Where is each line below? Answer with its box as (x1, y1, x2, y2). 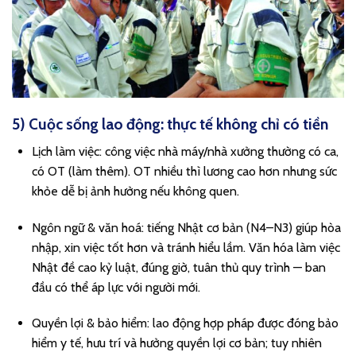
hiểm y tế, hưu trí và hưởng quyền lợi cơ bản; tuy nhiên (32, 335, 322, 351)
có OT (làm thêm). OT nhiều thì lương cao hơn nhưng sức (32, 163, 337, 179)
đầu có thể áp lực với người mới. (32, 279, 200, 295)
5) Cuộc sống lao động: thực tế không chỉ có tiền (12, 114, 328, 134)
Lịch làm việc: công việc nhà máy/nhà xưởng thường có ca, (32, 143, 339, 159)
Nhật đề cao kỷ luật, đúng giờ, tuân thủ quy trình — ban (32, 259, 326, 275)
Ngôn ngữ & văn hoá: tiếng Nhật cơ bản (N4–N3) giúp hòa (32, 219, 341, 235)
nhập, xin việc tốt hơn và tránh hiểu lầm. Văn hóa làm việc (32, 239, 340, 255)
